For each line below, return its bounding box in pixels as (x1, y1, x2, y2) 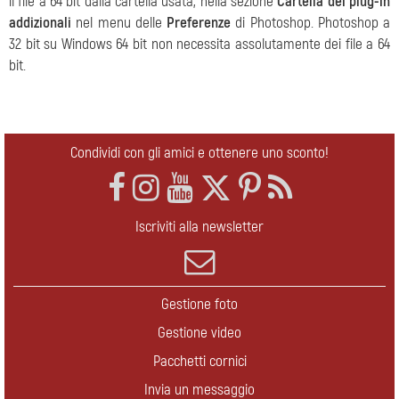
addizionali (9, 13, 71, 33)
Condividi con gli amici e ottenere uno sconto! (70, 143, 329, 163)
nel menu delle (71, 13, 167, 33)
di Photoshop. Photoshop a (231, 13, 390, 33)
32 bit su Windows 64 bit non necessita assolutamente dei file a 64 (9, 35, 390, 54)
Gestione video (158, 323, 241, 343)
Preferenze (167, 13, 231, 33)
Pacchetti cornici (152, 352, 247, 371)
